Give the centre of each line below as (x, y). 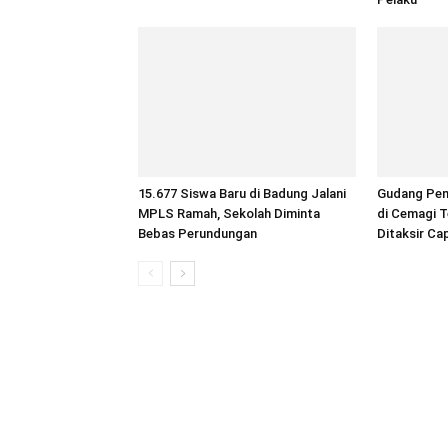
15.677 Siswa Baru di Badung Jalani (242, 193)
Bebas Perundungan (197, 233)
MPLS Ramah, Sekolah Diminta (229, 213)
